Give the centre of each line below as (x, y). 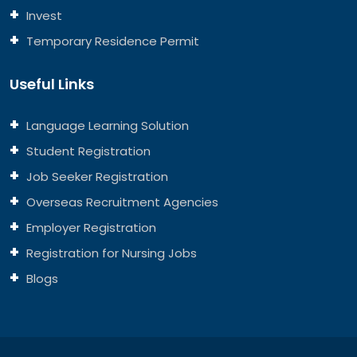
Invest (43, 16)
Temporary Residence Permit (111, 41)
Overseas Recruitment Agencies (121, 202)
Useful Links (52, 84)
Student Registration (87, 151)
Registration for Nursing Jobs (110, 253)
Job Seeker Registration (96, 177)
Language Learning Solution (106, 126)
